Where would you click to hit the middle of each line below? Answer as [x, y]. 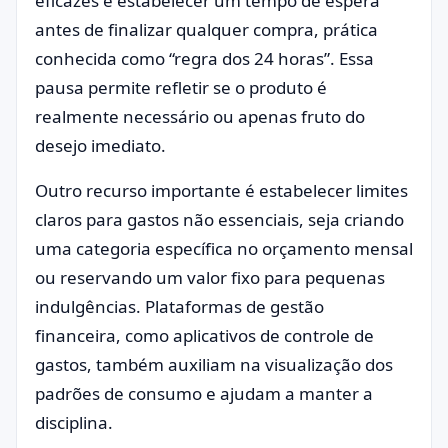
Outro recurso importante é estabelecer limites [221, 190]
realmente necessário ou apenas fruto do [200, 116]
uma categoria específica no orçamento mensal [224, 248]
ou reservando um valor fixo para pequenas [210, 277]
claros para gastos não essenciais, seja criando [219, 219]
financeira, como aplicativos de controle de [204, 335]
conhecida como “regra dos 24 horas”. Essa [204, 58]
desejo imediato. [100, 145]
